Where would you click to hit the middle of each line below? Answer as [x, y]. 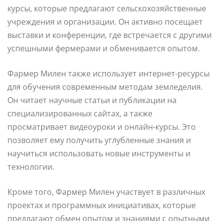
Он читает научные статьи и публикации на [92, 100]
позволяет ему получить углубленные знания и [99, 140]
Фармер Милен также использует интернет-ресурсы [109, 73]
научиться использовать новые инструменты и [99, 153]
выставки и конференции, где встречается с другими [110, 35]
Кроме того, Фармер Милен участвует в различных [106, 192]
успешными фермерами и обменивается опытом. [104, 48]
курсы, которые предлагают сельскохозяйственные [107, 8]
